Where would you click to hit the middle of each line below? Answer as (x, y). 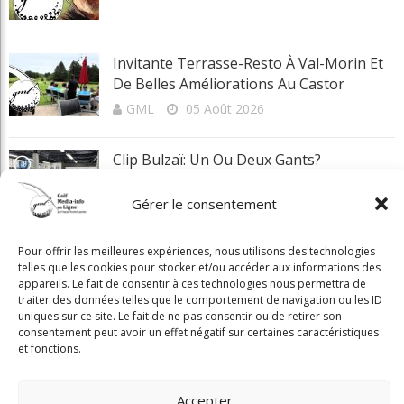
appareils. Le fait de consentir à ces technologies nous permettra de (192, 284)
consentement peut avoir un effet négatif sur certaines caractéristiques (198, 332)
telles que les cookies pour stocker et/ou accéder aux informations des (199, 267)
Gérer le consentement (204, 203)
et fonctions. (50, 349)
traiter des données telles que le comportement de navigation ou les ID (200, 300)
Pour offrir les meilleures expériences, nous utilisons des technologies (197, 251)
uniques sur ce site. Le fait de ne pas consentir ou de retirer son (180, 316)
